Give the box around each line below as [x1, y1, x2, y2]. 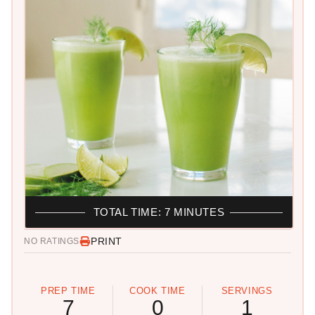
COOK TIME [129, 285, 186, 297]
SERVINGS [221, 285, 273, 297]
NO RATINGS [24, 236, 79, 247]
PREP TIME [41, 285, 96, 297]
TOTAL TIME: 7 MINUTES [93, 206, 225, 219]
